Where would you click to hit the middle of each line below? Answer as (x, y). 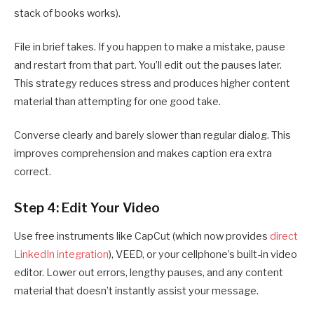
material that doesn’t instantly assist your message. (136, 291)
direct (284, 237)
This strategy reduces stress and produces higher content (152, 84)
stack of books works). (67, 14)
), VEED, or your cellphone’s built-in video (203, 255)
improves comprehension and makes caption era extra (143, 154)
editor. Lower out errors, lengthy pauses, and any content (149, 273)
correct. (33, 172)
